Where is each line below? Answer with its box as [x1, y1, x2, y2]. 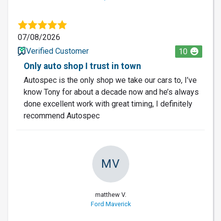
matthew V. [95, 190, 126, 198]
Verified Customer [26, 46, 89, 56]
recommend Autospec [24, 110, 100, 120]
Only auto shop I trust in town [24, 61, 141, 71]
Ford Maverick [90, 200, 131, 208]
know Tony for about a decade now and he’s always [24, 87, 199, 97]
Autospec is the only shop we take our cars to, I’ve [24, 75, 197, 85]
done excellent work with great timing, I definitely [24, 99, 192, 109]
